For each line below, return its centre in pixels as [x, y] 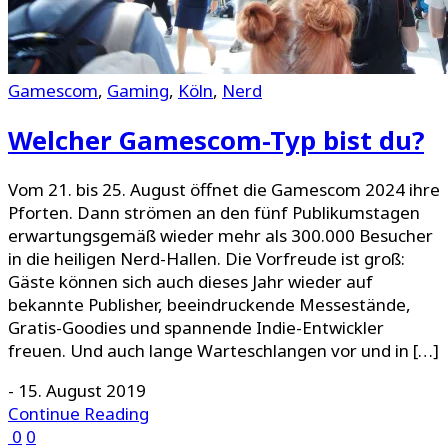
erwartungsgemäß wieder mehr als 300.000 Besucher [220, 236]
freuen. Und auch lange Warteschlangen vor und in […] [223, 351]
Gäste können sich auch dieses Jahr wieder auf [190, 282]
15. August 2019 [82, 391]
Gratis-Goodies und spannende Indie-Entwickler [196, 328]
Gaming [138, 90]
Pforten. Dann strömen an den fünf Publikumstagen [214, 213]
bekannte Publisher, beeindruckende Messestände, [209, 305]
